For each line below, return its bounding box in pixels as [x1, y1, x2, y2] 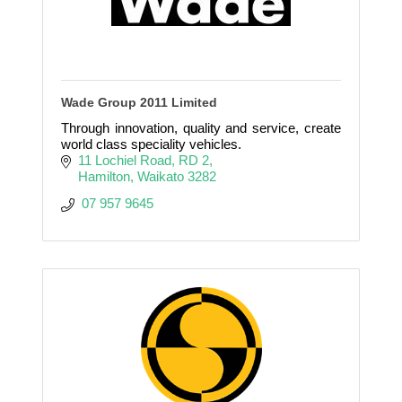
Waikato [136, 168, 184, 184]
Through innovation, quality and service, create [61, 119, 341, 135]
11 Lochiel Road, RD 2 [77, 152, 209, 168]
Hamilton [77, 168, 130, 184]
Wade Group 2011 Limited [61, 94, 217, 109]
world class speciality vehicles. [61, 135, 241, 152]
